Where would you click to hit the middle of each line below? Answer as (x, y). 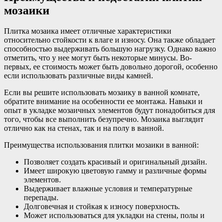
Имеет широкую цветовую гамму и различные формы (115, 171)
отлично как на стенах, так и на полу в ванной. (84, 128)
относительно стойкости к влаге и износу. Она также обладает (110, 40)
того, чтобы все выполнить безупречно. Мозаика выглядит (104, 119)
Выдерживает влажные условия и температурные (108, 189)
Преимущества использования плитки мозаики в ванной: (101, 145)
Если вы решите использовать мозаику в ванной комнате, (102, 93)
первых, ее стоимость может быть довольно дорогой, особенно (111, 67)
